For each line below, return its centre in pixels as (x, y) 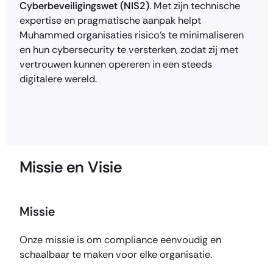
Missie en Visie (71, 167)
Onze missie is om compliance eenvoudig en (120, 240)
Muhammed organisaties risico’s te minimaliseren (132, 35)
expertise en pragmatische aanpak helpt (110, 20)
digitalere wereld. (58, 79)
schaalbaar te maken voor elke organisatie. (116, 255)
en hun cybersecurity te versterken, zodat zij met (129, 49)
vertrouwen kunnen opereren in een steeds (116, 64)
